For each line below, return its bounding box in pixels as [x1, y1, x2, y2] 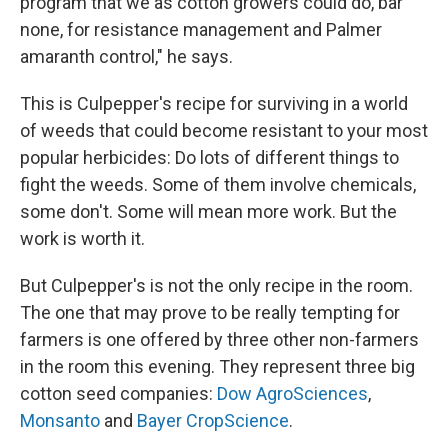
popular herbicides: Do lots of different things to [20, 147, 399, 168]
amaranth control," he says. [20, 46, 233, 67]
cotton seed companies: [20, 383, 217, 404]
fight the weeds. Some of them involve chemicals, [20, 174, 416, 195]
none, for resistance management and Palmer [20, 19, 382, 40]
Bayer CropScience [137, 410, 289, 431]
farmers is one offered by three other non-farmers [20, 329, 419, 350]
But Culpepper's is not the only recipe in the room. [20, 275, 413, 296]
